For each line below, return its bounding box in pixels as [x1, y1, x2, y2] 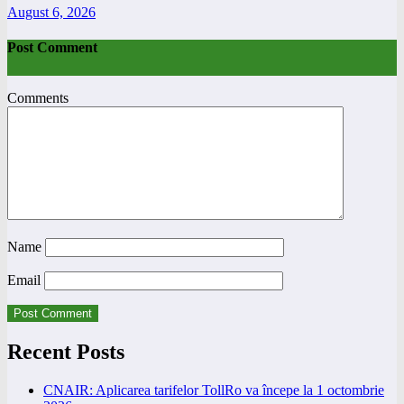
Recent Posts [7, 340, 124, 364]
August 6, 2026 [7, 4, 96, 20]
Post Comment [7, 39, 97, 55]
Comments [7, 90, 69, 106]
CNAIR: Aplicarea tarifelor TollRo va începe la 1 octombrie [43, 382, 384, 399]
